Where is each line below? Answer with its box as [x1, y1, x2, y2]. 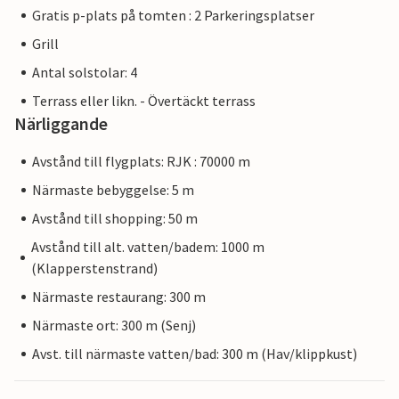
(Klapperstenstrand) [31, 259, 159, 278]
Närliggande [14, 112, 108, 135]
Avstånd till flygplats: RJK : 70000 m [32, 152, 250, 171]
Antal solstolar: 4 [32, 63, 137, 82]
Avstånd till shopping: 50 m [32, 209, 198, 228]
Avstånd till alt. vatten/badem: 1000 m [31, 238, 265, 256]
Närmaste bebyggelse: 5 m [32, 181, 194, 199]
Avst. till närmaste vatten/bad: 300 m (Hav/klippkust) [32, 345, 357, 363]
